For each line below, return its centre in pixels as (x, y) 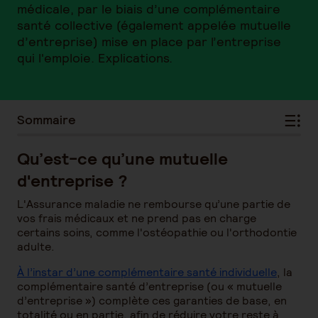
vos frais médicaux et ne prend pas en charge (137, 218)
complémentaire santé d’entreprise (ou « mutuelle (149, 286)
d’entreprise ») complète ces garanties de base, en (152, 301)
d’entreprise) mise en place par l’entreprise (149, 42)
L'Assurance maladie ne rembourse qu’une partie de (154, 204)
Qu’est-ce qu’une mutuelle (122, 159)
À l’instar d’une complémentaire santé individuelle (147, 272)
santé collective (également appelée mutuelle (154, 25)
